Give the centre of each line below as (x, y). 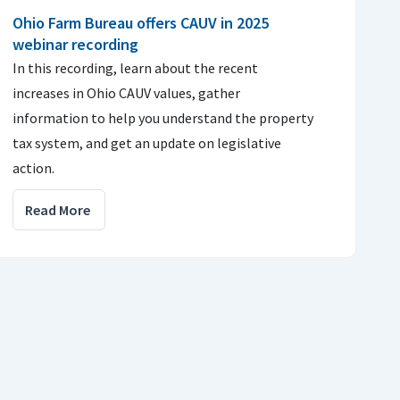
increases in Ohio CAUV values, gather (126, 93)
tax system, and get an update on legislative (147, 143)
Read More (58, 210)
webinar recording (75, 44)
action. (33, 168)
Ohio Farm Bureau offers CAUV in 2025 (141, 23)
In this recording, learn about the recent (135, 68)
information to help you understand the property (163, 118)
